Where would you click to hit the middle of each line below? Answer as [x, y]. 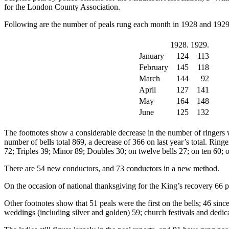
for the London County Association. [62, 7]
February [154, 67]
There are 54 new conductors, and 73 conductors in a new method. [112, 169]
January [152, 56]
